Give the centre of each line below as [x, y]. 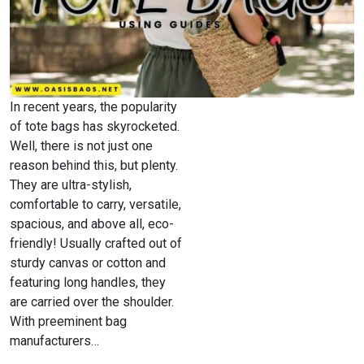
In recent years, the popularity [93, 106]
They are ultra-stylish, [71, 184]
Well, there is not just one [81, 145]
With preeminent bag [68, 321]
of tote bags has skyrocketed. [95, 126]
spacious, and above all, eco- [92, 223]
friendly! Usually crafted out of [96, 243]
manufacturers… [54, 340]
